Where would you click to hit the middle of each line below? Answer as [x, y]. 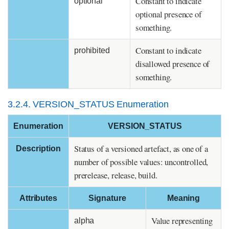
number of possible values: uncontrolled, [141, 162]
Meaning [184, 198]
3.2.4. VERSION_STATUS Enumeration [88, 105]
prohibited [92, 51]
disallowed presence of [173, 64]
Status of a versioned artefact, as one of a [141, 149]
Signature [107, 198]
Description [38, 149]
